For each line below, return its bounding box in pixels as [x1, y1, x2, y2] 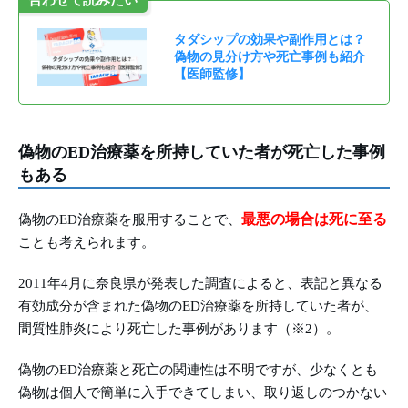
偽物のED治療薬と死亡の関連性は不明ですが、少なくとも [18, 362, 378, 378]
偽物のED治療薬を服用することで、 [18, 212, 241, 228]
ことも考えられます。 [18, 235, 155, 250]
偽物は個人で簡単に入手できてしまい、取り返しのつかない [18, 385, 387, 401]
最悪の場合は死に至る [241, 211, 387, 228]
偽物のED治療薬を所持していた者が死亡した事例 [18, 143, 385, 162]
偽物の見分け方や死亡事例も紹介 [174, 50, 365, 65]
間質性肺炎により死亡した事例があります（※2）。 [18, 321, 340, 337]
